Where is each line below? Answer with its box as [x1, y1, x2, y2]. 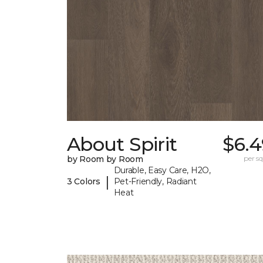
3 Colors [67, 176, 100, 187]
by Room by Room [67, 154, 143, 165]
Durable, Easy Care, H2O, [113, 165, 211, 176]
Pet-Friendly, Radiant [113, 176, 197, 187]
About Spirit [67, 133, 177, 156]
